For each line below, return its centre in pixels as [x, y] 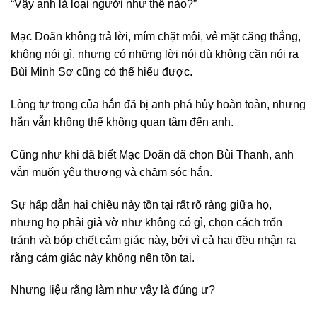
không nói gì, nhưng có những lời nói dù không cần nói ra [155, 54]
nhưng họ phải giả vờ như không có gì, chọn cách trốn [146, 222]
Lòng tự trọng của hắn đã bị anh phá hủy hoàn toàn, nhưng [158, 105]
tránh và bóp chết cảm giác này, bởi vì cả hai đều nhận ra [153, 240]
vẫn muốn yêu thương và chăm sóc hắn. [111, 172]
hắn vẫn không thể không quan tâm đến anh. [122, 122]
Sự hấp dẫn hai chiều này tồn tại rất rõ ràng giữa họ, [141, 204]
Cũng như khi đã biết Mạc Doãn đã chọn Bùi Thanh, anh [152, 154]
